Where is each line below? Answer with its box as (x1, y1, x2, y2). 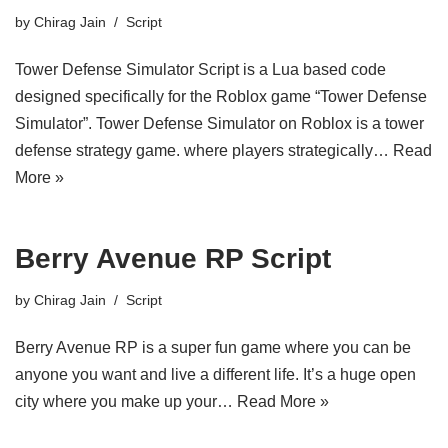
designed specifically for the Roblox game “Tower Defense (15, 88, 427, 105)
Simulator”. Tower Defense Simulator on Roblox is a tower (15, 115, 424, 132)
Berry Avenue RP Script (15, 243, 331, 274)
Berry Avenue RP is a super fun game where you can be (15, 339, 411, 356)
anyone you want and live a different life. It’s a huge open (15, 366, 416, 383)
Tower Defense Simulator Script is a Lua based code (15, 61, 386, 78)
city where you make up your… (15, 393, 237, 410)
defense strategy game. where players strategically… (15, 142, 393, 159)
